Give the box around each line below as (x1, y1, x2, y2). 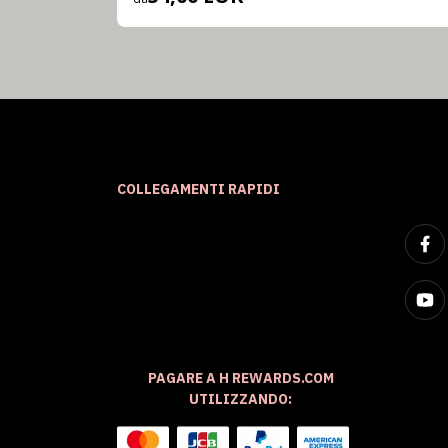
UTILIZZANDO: (189, 390, 293, 409)
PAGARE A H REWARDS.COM (147, 369, 334, 388)
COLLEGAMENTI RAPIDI (117, 180, 280, 199)
